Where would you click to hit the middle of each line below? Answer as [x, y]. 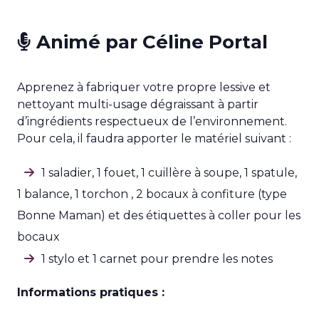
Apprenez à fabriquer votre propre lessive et [144, 87]
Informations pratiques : [91, 292]
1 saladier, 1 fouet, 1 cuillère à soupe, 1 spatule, [169, 173]
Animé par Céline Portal [150, 42]
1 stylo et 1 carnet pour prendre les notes [157, 259]
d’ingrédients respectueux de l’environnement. [152, 121]
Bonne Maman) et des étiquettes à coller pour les [159, 215]
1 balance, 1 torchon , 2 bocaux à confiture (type [152, 194]
